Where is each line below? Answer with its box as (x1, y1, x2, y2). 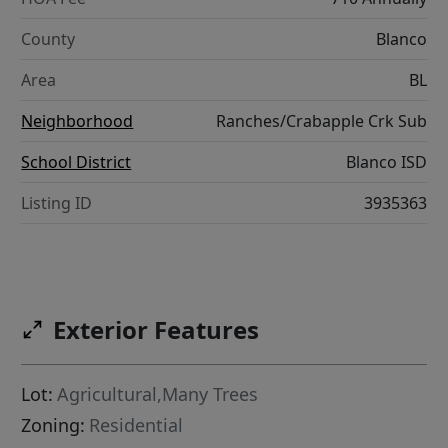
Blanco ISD (345, 151, 427, 174)
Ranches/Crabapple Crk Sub (215, 110, 427, 133)
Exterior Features (53, 313, 260, 347)
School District (21, 151, 132, 174)
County (21, 28, 76, 51)
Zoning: (21, 413, 86, 438)
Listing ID (21, 192, 93, 215)
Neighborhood (21, 110, 134, 133)
